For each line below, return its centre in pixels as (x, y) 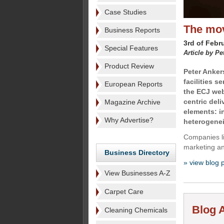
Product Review (129, 66)
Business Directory (137, 152)
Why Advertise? (129, 120)
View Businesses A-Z (137, 173)
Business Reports (132, 30)
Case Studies (125, 12)
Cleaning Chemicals (136, 210)
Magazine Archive (132, 102)
